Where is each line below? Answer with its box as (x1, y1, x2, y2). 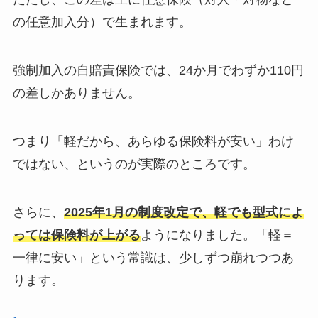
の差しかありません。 (12, 86, 141, 101)
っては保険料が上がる (12, 227, 141, 242)
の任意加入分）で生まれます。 (12, 15, 192, 30)
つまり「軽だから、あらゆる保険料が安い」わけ (12, 134, 294, 149)
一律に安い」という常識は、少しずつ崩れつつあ (12, 250, 294, 265)
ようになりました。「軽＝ (140, 227, 294, 242)
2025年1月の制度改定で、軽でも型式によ (63, 204, 304, 219)
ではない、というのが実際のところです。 (12, 157, 256, 172)
